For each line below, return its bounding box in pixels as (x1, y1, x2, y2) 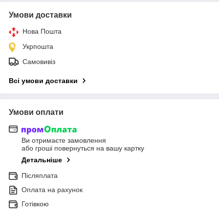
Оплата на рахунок (22, 186, 83, 194)
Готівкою (22, 200, 49, 208)
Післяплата (22, 172, 58, 180)
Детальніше (22, 156, 62, 164)
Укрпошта (22, 42, 53, 50)
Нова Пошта (22, 27, 62, 35)
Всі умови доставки (9, 76, 78, 85)
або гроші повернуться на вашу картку (22, 144, 144, 153)
